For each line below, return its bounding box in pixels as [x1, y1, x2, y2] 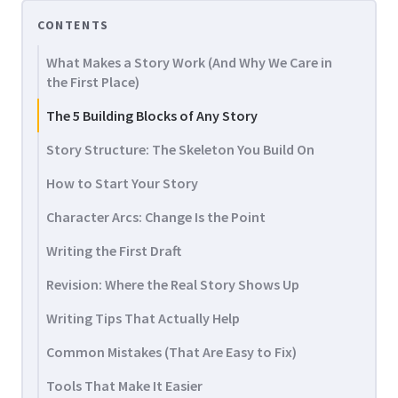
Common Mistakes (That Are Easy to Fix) [46, 343, 297, 361]
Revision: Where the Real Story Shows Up [46, 275, 299, 293]
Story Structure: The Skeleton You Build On [46, 140, 314, 158]
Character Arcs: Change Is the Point [46, 208, 266, 226]
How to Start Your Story [46, 174, 198, 192]
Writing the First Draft [46, 242, 181, 259]
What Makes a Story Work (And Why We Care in [46, 53, 332, 71]
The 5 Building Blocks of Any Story [46, 107, 258, 124]
